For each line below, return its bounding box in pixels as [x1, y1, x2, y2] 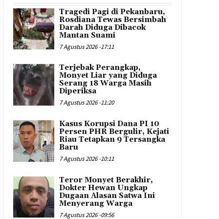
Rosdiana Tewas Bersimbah [59, 15, 167, 24]
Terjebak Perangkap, [59, 63, 141, 73]
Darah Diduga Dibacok [59, 22, 146, 32]
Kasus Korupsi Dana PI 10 [59, 119, 160, 129]
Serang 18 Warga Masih [59, 79, 152, 88]
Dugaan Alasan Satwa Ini [59, 191, 155, 200]
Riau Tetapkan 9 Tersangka [59, 134, 166, 144]
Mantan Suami [59, 30, 116, 40]
